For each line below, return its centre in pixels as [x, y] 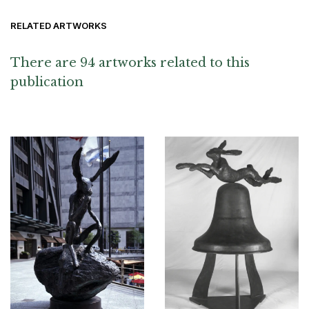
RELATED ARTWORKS [59, 26]
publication [47, 82]
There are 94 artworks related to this [130, 63]
